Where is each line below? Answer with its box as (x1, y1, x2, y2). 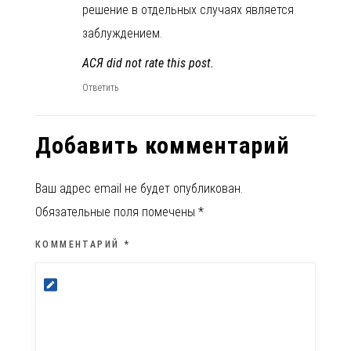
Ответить (82, 81, 118, 93)
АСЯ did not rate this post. (82, 55, 214, 71)
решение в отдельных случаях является (82, 2, 294, 17)
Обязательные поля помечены (35, 204, 198, 219)
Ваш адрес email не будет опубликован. (35, 180, 243, 196)
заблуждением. (82, 25, 162, 41)
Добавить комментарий (35, 131, 290, 159)
